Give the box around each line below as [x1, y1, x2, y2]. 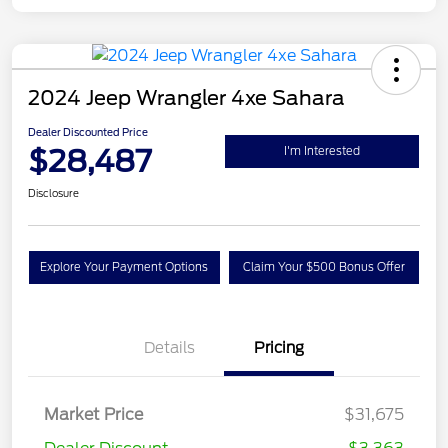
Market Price [44, 405, 143, 425]
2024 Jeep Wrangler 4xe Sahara [28, 86, 345, 111]
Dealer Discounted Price [28, 126, 148, 139]
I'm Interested [284, 143, 360, 158]
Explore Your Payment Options [40, 260, 209, 275]
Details [143, 339, 195, 358]
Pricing [254, 339, 304, 358]
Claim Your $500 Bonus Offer [242, 260, 405, 275]
